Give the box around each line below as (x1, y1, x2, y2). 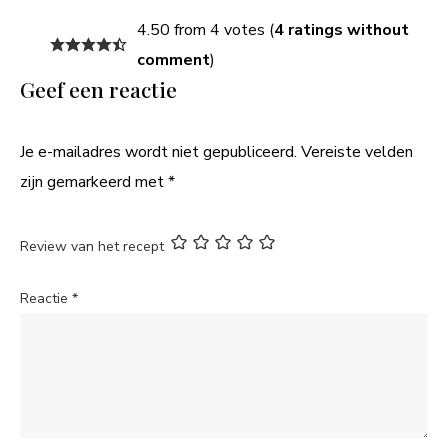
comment (136, 48, 210, 71)
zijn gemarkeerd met (20, 170, 168, 193)
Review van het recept (20, 236, 164, 256)
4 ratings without (273, 18, 409, 41)
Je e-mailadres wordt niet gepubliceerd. (20, 140, 297, 163)
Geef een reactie (20, 74, 177, 103)
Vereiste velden (301, 140, 413, 163)
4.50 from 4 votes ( (136, 18, 274, 41)
